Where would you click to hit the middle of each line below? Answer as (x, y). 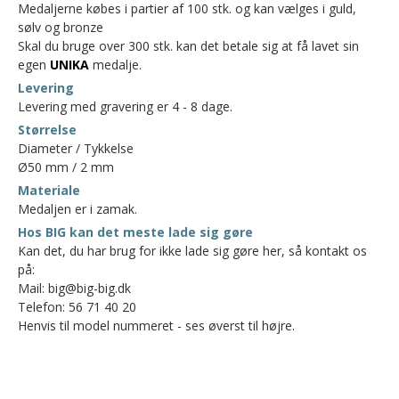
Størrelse (47, 130)
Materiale (49, 190)
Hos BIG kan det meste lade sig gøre (135, 232)
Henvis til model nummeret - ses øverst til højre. (156, 326)
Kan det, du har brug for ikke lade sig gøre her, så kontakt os (192, 251)
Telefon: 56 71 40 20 (77, 307)
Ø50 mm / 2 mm (66, 167)
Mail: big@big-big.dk (74, 288)
